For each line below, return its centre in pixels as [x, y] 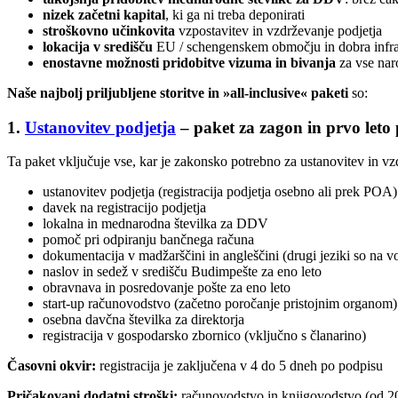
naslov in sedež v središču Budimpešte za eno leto [182, 272]
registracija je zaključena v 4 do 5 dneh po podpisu [241, 366]
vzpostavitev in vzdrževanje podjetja [280, 31]
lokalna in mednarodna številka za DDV [155, 224]
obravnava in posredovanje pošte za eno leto [167, 288]
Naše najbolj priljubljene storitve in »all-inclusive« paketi [178, 93]
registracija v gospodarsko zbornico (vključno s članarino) [204, 336]
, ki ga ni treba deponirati [235, 15]
